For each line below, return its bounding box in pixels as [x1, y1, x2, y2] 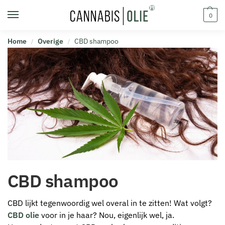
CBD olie [8, 210, 39, 220]
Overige [37, 37, 63, 46]
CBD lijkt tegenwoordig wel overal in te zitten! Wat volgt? [8, 198, 212, 208]
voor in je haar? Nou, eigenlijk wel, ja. [39, 210, 174, 220]
